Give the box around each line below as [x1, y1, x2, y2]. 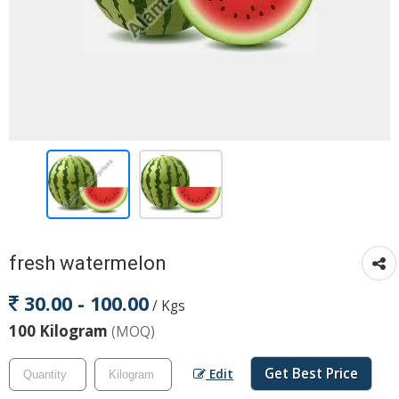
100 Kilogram [9, 321, 111, 341]
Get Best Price [265, 364, 358, 383]
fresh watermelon [9, 251, 167, 274]
